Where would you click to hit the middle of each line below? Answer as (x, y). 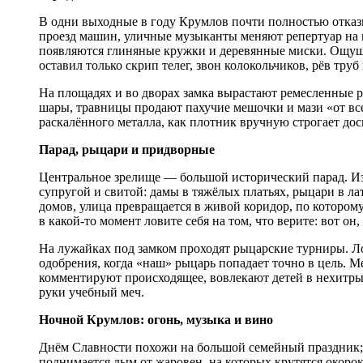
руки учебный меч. (92, 293)
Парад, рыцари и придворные (127, 150)
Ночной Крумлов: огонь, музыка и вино (156, 320)
